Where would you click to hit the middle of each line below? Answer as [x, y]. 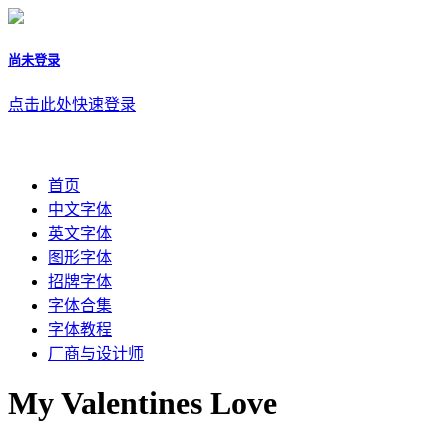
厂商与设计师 [96, 353]
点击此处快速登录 [72, 105]
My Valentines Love [142, 402]
